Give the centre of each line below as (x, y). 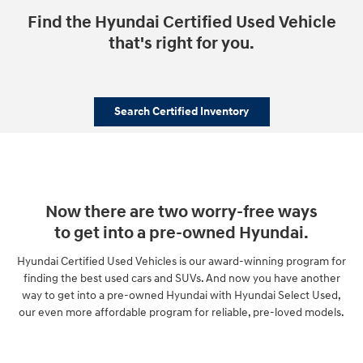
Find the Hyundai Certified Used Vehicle (181, 23)
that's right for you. (181, 44)
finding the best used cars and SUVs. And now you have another (181, 278)
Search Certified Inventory (181, 112)
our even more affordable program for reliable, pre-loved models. (181, 312)
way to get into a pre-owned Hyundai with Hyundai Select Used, (181, 295)
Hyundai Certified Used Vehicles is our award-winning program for (181, 261)
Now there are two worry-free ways (181, 213)
